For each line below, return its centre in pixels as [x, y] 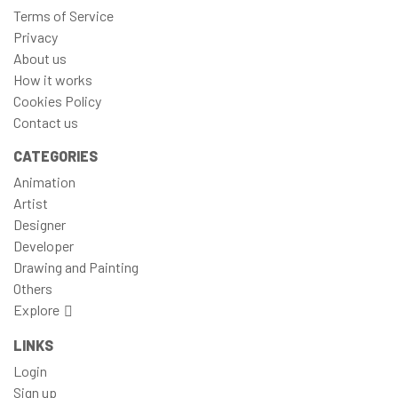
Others [33, 288]
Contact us [46, 122]
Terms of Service [64, 15]
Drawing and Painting [76, 267]
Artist [31, 203]
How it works [53, 79]
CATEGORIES [56, 155]
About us [40, 58]
